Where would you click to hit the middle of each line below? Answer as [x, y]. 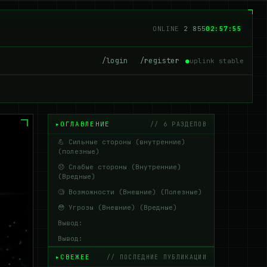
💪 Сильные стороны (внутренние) [122, 142]
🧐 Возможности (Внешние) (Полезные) [130, 192]
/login [115, 61]
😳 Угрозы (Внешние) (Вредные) [117, 207]
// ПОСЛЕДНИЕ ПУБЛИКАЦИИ [156, 257]
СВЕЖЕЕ [75, 257]
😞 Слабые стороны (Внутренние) [119, 167]
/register [159, 61]
